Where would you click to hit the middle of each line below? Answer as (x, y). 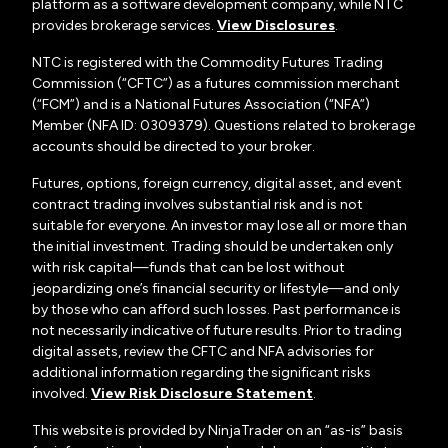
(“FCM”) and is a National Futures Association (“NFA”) (201, 104)
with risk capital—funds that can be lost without (188, 267)
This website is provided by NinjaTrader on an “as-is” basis (217, 430)
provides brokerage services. (123, 25)
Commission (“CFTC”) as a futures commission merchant (216, 83)
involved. (60, 393)
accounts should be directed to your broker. (173, 146)
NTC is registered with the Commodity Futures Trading (207, 62)
